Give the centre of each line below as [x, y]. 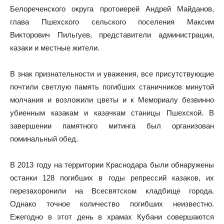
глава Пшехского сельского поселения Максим [112, 21]
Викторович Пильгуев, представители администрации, [112, 34]
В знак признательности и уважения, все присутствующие [112, 73]
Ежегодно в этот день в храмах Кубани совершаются [112, 216]
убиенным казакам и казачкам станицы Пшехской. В [112, 112]
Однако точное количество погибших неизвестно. [112, 203]
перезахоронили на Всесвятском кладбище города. [112, 190]
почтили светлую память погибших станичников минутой [112, 86]
